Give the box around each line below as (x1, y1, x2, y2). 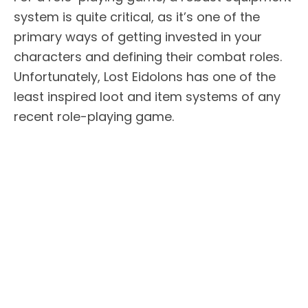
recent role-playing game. (14, 107, 174, 125)
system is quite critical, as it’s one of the (14, 8, 260, 25)
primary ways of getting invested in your (14, 27, 262, 45)
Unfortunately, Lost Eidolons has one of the (14, 67, 276, 85)
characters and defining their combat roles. (14, 47, 282, 65)
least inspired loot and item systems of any (14, 87, 280, 105)
